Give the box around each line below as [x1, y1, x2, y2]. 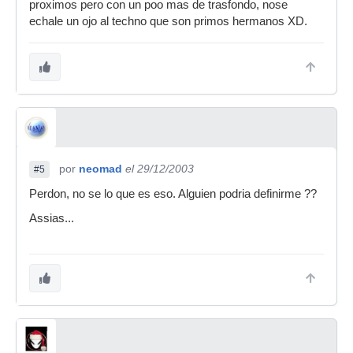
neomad [79, 162, 122, 175]
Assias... [29, 212, 74, 225]
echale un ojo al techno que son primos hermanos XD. [29, 15, 307, 28]
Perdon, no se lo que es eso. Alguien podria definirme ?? [29, 188, 317, 200]
